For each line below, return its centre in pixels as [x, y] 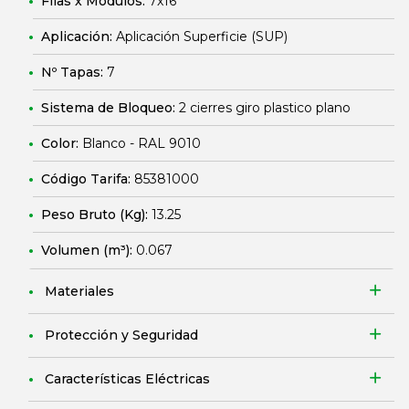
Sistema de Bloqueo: [110, 108]
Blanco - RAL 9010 [142, 143]
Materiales [79, 291]
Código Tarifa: [88, 179]
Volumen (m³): [89, 250]
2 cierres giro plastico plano [265, 108]
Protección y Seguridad [121, 335]
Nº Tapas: [74, 72]
